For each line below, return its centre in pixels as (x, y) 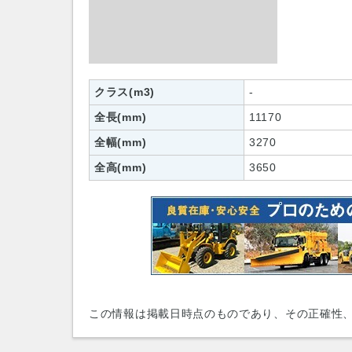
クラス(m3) (125, 92)
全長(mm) (121, 117)
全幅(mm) (121, 142)
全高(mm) (121, 167)
